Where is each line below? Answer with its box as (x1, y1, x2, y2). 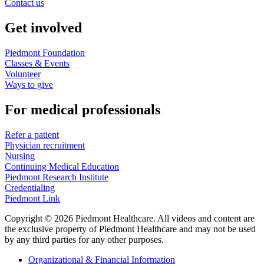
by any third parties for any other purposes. (5, 234, 164, 245)
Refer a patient (5, 129, 59, 140)
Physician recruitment (5, 140, 85, 150)
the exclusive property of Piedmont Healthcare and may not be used (5, 223, 256, 234)
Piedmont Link (5, 193, 60, 203)
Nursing (5, 150, 35, 161)
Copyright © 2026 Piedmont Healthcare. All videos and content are (5, 213, 255, 223)
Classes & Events (5, 58, 70, 69)
